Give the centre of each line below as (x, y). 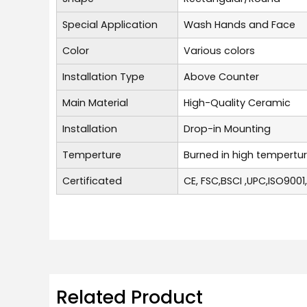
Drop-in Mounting (227, 128)
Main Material (95, 102)
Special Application (110, 24)
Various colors (219, 50)
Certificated (92, 181)
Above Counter (221, 76)
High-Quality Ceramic (237, 102)
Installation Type (103, 76)
